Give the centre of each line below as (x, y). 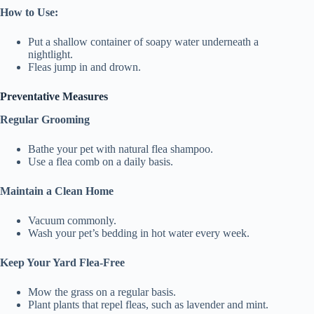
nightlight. (50, 54)
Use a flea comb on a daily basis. (101, 161)
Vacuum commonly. (72, 220)
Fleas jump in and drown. (84, 67)
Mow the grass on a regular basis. (102, 292)
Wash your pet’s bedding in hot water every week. (139, 233)
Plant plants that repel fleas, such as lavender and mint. (148, 304)
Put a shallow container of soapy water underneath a (143, 41)
